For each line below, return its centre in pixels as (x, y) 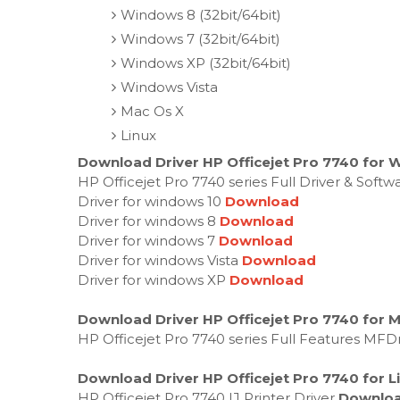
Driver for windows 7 (148, 240)
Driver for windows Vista (160, 260)
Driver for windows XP (154, 279)
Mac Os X (152, 111)
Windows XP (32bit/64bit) (205, 63)
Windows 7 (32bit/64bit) (200, 39)
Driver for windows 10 (151, 201)
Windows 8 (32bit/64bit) (200, 15)
